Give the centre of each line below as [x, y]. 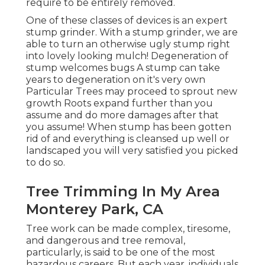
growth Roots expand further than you [119, 104]
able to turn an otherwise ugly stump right [128, 44]
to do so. [46, 163]
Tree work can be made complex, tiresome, [128, 229]
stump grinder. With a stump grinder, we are [132, 33]
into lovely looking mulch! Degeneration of [127, 56]
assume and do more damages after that [122, 115]
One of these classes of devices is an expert [127, 21]
